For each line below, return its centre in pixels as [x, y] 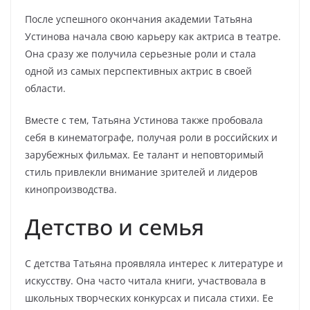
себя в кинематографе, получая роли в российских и [151, 137]
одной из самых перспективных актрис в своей [138, 71]
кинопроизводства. [71, 189]
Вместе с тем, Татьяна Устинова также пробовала [144, 120]
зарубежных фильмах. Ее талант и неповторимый [144, 155]
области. [45, 88]
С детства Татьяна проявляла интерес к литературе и [154, 263]
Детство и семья [115, 227]
